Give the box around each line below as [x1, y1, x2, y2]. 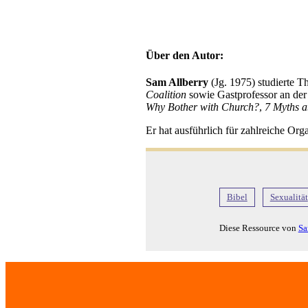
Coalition [146, 89, 186, 101]
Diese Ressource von [219, 223, 298, 234]
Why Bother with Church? [146, 101, 259, 113]
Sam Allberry [146, 76, 208, 89]
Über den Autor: [146, 49, 223, 62]
